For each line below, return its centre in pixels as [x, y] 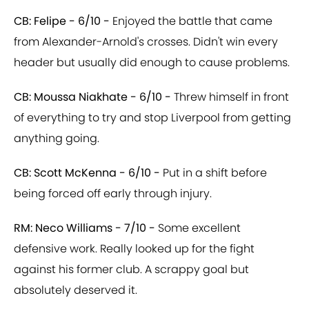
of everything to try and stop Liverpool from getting [152, 118]
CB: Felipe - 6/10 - [62, 21]
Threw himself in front [231, 97]
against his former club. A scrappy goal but [131, 270]
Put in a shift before [213, 173]
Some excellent [198, 228]
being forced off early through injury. [113, 194]
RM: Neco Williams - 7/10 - [84, 228]
